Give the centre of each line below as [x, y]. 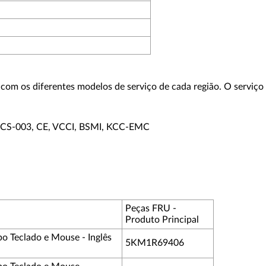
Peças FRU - [151, 208]
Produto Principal [162, 220]
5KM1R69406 [155, 243]
